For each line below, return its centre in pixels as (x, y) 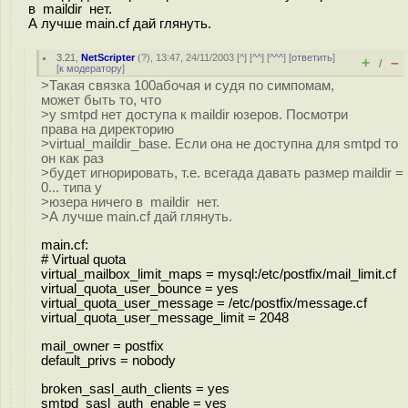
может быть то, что (101, 100)
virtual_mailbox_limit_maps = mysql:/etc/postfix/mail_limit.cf (219, 274)
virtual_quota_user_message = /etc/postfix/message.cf (204, 303)
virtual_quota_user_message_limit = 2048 (165, 317)
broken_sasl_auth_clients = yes (135, 388)
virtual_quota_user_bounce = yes (140, 288)
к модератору (91, 68)
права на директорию (107, 129)
